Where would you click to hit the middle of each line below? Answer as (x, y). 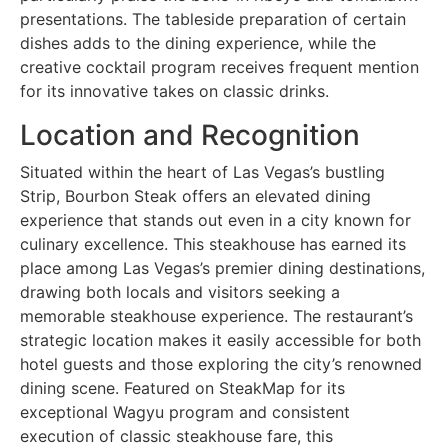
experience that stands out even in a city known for (215, 219)
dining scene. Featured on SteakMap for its (182, 387)
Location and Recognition (190, 134)
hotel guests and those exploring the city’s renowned (221, 363)
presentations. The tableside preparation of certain (213, 18)
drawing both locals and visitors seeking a (180, 291)
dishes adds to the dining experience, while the (198, 42)
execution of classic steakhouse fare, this (176, 435)
